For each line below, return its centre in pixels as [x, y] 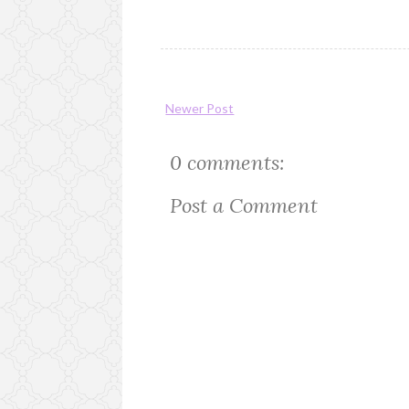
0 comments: [228, 163]
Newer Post [200, 109]
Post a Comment [244, 206]
